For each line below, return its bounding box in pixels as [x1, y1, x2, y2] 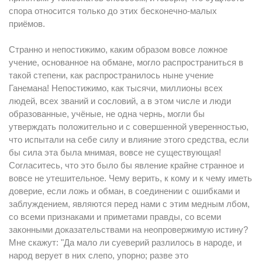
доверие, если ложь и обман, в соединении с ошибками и [9, 186, 240, 196]
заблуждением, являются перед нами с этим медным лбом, [9, 199, 250, 209]
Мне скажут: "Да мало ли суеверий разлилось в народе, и [9, 237, 242, 247]
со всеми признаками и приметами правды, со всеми [9, 212, 221, 222]
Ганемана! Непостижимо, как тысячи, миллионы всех [9, 83, 223, 93]
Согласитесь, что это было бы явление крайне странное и [9, 160, 244, 170]
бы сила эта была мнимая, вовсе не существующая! [9, 147, 221, 157]
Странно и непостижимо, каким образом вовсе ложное [9, 44, 227, 54]
